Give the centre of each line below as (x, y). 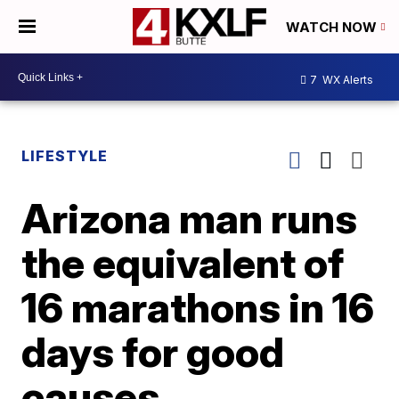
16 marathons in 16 (198, 307)
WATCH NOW (333, 28)
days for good (153, 352)
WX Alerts (346, 79)
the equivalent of (183, 263)
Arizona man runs (190, 218)
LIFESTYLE (65, 156)
